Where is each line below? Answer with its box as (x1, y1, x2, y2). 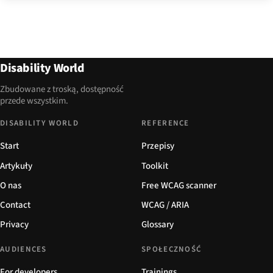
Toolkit (141, 159, 168, 172)
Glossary (141, 218, 174, 232)
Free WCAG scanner (141, 179, 216, 192)
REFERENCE (141, 118, 190, 129)
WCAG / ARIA (141, 199, 189, 211)
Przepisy (141, 140, 174, 153)
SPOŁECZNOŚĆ (141, 244, 202, 255)
